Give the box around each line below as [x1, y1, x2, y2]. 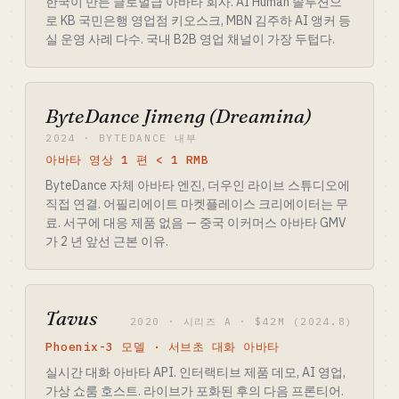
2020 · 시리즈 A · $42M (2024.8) [129, 315, 354, 328]
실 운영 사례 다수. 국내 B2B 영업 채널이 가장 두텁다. [45, 31, 335, 47]
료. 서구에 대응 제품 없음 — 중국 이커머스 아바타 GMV [45, 215, 346, 231]
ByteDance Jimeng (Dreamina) [45, 103, 312, 128]
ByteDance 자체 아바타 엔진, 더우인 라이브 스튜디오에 [45, 177, 350, 193]
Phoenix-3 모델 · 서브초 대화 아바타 [45, 339, 281, 354]
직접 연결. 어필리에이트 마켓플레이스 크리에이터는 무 [45, 196, 348, 212]
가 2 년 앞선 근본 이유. [45, 233, 168, 249]
